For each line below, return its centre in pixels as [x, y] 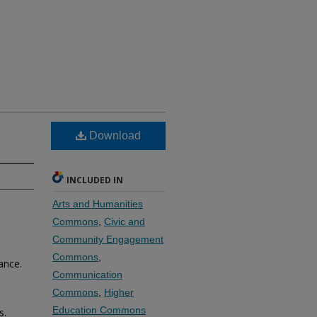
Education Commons [99, 310]
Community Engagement [108, 239]
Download [114, 136]
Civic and [125, 221]
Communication [87, 275]
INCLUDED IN [95, 180]
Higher [119, 292]
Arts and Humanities [98, 204]
